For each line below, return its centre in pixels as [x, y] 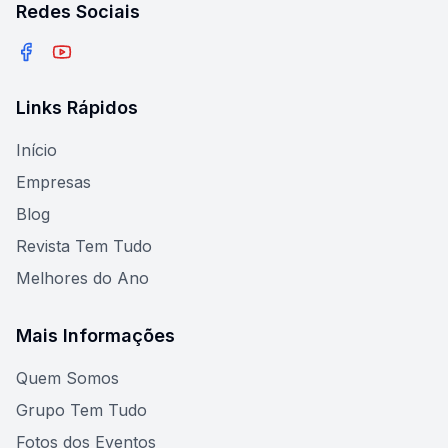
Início [36, 150]
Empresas [53, 182]
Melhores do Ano [82, 278]
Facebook [53, 73]
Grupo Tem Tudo [81, 410]
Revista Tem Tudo [84, 246]
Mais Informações [95, 335]
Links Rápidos [77, 107]
